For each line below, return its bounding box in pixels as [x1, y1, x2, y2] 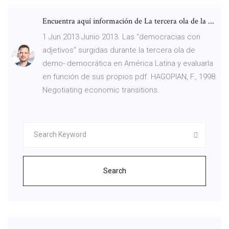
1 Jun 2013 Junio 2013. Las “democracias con [42, 32, 200, 41]
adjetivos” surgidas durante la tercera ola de [42, 45, 195, 55]
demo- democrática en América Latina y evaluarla [42, 58, 213, 68]
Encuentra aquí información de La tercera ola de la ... [42, 15, 214, 27]
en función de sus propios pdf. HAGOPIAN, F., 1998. [42, 72, 217, 81]
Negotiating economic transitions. [42, 85, 159, 95]
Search [103, 166, 126, 175]
